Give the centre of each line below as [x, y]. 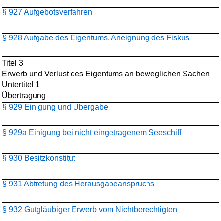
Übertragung [24, 95]
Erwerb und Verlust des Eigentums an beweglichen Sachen [106, 74]
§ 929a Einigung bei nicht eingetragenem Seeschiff [92, 132]
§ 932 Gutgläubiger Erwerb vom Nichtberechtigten [90, 209]
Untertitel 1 [21, 85]
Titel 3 [13, 63]
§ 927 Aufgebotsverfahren [47, 12]
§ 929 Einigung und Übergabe [55, 107]
